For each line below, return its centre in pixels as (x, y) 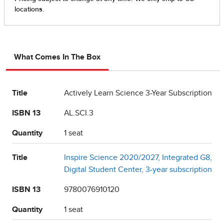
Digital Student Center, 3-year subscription (138, 170)
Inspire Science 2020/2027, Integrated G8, (138, 158)
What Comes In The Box (57, 57)
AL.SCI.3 (79, 113)
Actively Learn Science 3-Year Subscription (138, 93)
